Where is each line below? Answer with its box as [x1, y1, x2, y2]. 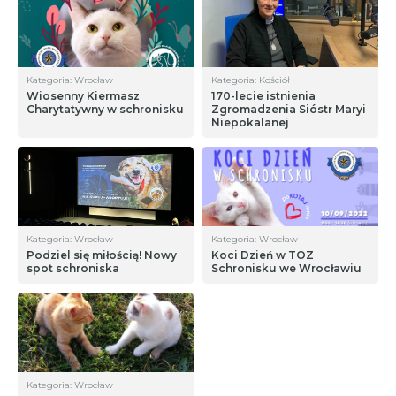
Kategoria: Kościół [211, 74, 290, 86]
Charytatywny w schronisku [27, 103, 184, 116]
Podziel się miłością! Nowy [27, 248, 177, 262]
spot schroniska [27, 262, 119, 275]
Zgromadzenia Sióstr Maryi [211, 103, 366, 116]
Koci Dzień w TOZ [211, 248, 314, 262]
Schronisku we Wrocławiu [211, 262, 362, 275]
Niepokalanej [211, 116, 289, 129]
